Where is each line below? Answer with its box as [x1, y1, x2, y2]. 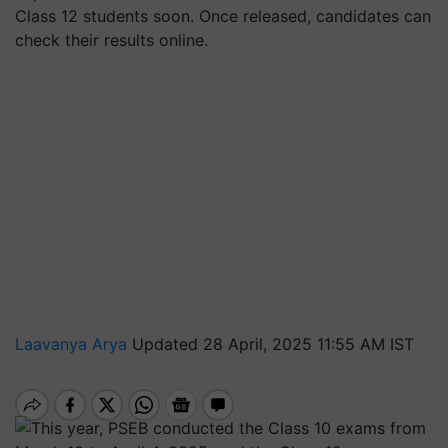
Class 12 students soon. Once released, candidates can [15, 6, 431, 26]
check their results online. [15, 30, 208, 50]
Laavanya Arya [15, 334, 132, 354]
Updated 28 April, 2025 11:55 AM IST [132, 334, 414, 354]
